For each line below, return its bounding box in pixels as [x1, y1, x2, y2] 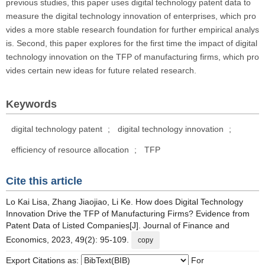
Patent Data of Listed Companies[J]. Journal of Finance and [6, 221, 230, 230]
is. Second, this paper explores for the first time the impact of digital [6, 38, 257, 48]
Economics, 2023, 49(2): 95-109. [6, 234, 131, 244]
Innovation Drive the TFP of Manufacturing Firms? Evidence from [6, 209, 250, 218]
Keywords [6, 98, 57, 110]
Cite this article [6, 175, 82, 187]
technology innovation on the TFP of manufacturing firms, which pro [6, 52, 259, 62]
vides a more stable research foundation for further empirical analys [6, 25, 259, 34]
